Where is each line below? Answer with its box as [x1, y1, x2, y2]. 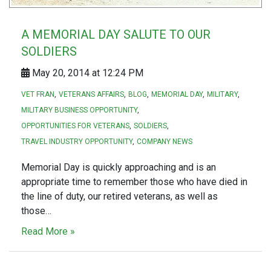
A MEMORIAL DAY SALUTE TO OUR [21, 27, 211, 42]
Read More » [21, 225, 75, 237]
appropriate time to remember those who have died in [21, 175, 247, 188]
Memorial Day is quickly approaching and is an [21, 161, 216, 173]
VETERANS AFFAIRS [59, 90, 124, 99]
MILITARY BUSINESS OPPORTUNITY [21, 105, 137, 114]
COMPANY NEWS [137, 137, 192, 146]
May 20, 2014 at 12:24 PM [30, 67, 143, 79]
